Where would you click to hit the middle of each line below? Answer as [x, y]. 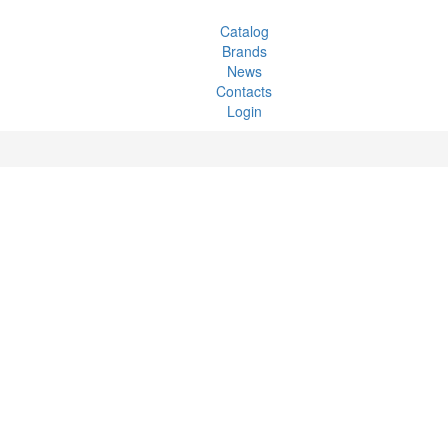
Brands [244, 50]
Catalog [244, 30]
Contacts [244, 90]
